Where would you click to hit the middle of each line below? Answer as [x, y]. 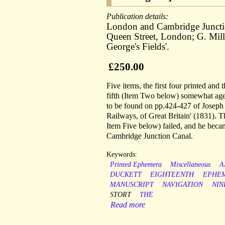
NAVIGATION [183, 185]
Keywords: [122, 155]
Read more [128, 205]
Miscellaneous [191, 165]
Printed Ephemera [136, 165]
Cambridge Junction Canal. [150, 136]
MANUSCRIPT [132, 185]
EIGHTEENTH [172, 175]
